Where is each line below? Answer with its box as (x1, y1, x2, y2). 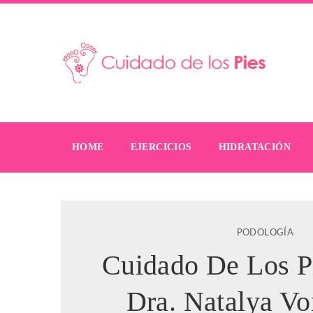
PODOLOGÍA (236, 228, 294, 237)
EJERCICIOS (130, 142, 192, 152)
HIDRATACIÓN (218, 142, 291, 152)
